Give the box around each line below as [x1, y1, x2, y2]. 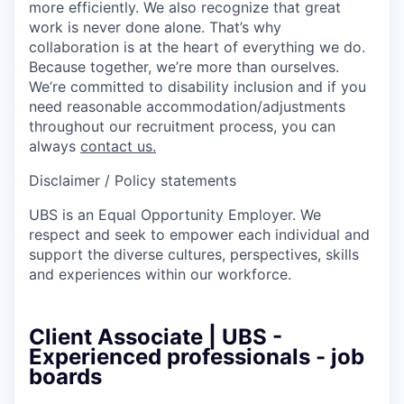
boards [29, 363, 102, 390]
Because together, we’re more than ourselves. [29, 57, 339, 76]
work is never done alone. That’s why [29, 17, 281, 36]
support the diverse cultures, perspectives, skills [29, 244, 359, 263]
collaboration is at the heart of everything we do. [29, 37, 365, 56]
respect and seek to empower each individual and [29, 225, 370, 243]
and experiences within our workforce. [29, 264, 291, 283]
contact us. [80, 136, 156, 155]
